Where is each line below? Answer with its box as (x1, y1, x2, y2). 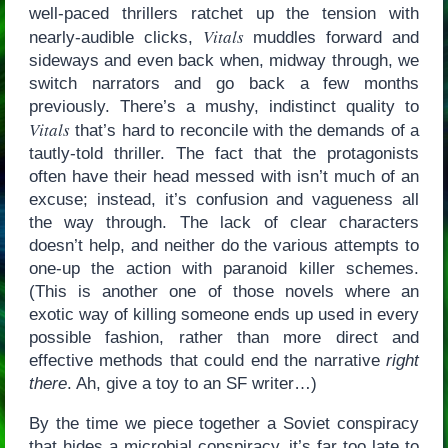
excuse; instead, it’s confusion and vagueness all (28, 189, 420, 209)
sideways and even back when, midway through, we (28, 50, 420, 70)
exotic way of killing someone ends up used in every (28, 304, 420, 324)
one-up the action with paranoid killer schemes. (28, 258, 420, 278)
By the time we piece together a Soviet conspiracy (28, 413, 420, 433)
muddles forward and (243, 27, 420, 47)
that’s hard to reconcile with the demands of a (69, 120, 420, 140)
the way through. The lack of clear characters (28, 212, 420, 232)
